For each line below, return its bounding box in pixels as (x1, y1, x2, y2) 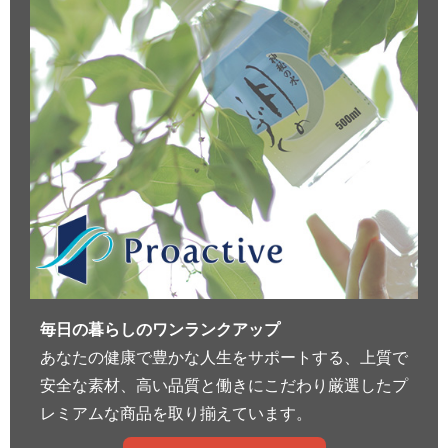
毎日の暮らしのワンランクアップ (40, 319, 280, 339)
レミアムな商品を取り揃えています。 (40, 403, 312, 423)
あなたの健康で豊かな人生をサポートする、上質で (40, 347, 408, 367)
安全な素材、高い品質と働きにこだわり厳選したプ (40, 375, 408, 395)
